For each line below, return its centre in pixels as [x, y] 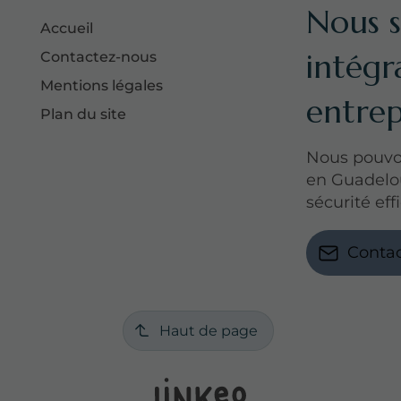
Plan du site [84, 114]
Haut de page [208, 330]
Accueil [67, 28]
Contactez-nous [99, 56]
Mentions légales [102, 85]
